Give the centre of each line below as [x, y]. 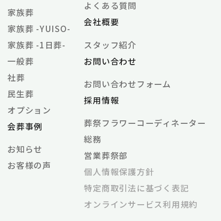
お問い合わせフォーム [128, 84]
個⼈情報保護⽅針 [119, 172]
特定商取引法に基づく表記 [137, 188]
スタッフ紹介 [110, 45]
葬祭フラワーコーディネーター [145, 123]
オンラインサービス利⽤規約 [141, 204]
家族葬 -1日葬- [37, 45]
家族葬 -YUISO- [39, 28]
